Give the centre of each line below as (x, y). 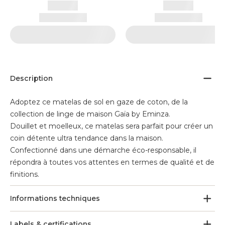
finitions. (25, 174)
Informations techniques (55, 198)
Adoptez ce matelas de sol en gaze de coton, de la (99, 102)
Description (31, 78)
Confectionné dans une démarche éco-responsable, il (103, 150)
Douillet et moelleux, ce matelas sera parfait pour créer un (111, 126)
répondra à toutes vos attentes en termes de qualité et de (112, 162)
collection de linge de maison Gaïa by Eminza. (90, 114)
